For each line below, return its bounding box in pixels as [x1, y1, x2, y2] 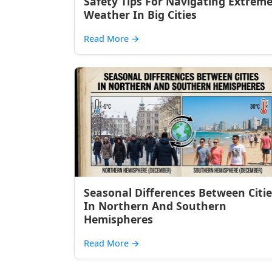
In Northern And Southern [84, 199, 226, 213]
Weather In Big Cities [84, 7, 197, 22]
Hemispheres [84, 212, 153, 226]
